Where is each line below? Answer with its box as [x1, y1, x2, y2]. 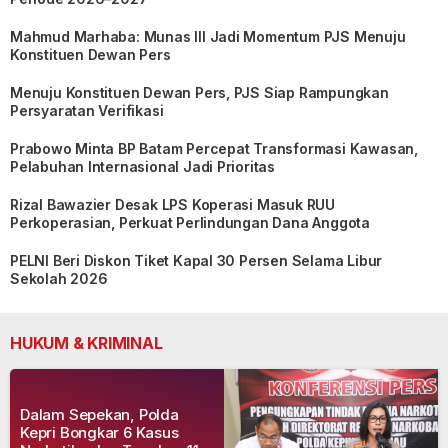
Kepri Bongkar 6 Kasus [20, 422, 179, 442]
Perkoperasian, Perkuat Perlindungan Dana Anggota [10, 213, 370, 231]
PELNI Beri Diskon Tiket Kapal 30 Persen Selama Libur [10, 251, 383, 269]
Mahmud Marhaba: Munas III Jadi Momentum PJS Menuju [10, 27, 406, 45]
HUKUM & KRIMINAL [10, 332, 163, 353]
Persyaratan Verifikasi [10, 101, 164, 119]
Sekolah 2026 [10, 269, 108, 287]
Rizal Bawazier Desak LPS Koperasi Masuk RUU [10, 195, 335, 213]
